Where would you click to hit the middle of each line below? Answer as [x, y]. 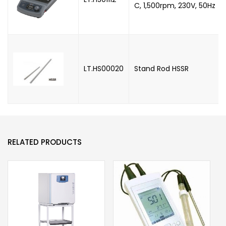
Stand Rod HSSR [161, 68]
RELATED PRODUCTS [45, 142]
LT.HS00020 [104, 68]
